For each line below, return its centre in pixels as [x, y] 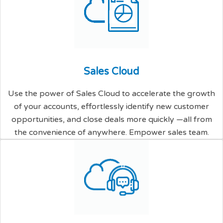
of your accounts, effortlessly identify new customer [111, 107]
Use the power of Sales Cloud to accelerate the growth [111, 94]
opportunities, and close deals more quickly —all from [111, 119]
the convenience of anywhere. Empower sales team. [111, 132]
